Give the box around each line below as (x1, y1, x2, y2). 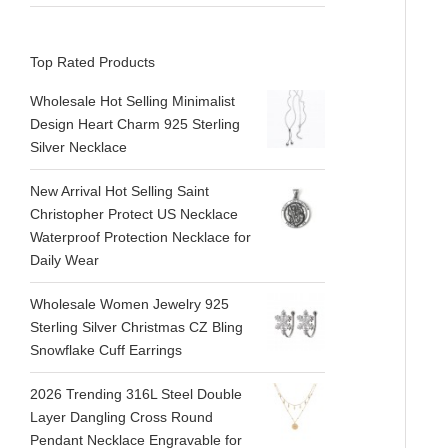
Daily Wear (30, 252, 99, 269)
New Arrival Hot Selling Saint (30, 183, 209, 200)
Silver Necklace (30, 139, 127, 156)
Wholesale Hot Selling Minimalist (30, 93, 235, 110)
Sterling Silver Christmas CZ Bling (30, 319, 243, 336)
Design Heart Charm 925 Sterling (30, 116, 240, 133)
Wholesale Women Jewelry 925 (30, 296, 229, 313)
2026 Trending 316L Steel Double (30, 386, 242, 403)
